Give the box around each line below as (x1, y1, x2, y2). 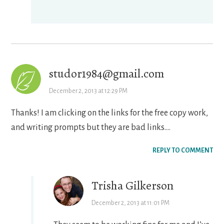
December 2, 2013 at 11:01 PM (91, 199, 170, 207)
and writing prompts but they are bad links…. (11, 123, 171, 132)
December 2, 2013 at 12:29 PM (49, 87, 128, 95)
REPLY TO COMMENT (152, 147, 213, 154)
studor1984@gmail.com (49, 65, 164, 82)
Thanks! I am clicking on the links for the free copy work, (11, 108, 208, 118)
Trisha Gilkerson (91, 177, 174, 194)
